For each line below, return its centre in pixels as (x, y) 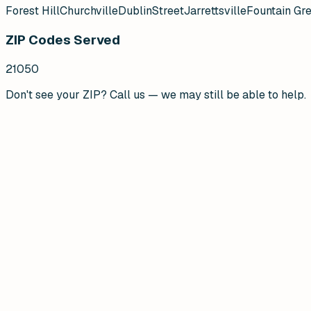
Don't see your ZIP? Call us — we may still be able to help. (156, 94)
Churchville (89, 11)
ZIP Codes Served (63, 40)
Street (168, 11)
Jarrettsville (215, 11)
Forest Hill (33, 11)
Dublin (135, 11)
